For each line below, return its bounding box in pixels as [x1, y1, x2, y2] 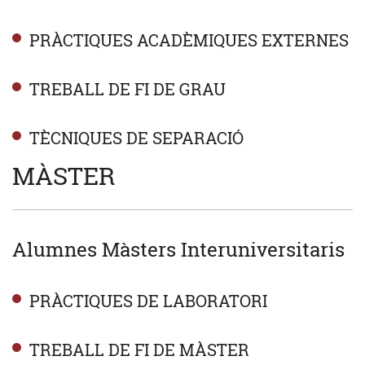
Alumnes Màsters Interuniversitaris [12, 235, 345, 262]
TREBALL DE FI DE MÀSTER [29, 338, 249, 360]
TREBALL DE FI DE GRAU [29, 77, 226, 99]
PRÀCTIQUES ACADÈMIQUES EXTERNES [29, 29, 349, 51]
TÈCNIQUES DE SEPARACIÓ [29, 126, 244, 148]
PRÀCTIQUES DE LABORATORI [29, 289, 267, 311]
